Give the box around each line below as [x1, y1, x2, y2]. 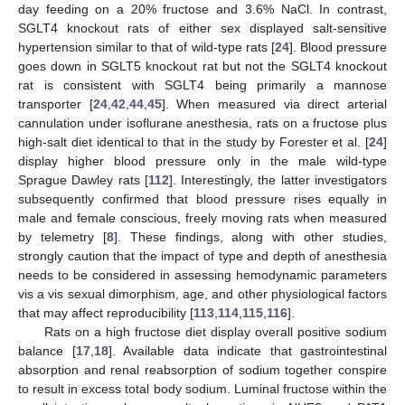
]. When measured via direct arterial [161, 96, 388, 111]
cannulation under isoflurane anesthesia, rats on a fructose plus [18, 115, 387, 130]
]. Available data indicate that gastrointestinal [108, 343, 387, 358]
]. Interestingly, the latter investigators [168, 172, 388, 187]
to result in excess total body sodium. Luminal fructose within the [18, 381, 387, 396]
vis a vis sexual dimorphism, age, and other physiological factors [18, 286, 387, 301]
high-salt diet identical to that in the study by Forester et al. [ [18, 134, 369, 149]
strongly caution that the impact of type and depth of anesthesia [18, 248, 387, 263]
